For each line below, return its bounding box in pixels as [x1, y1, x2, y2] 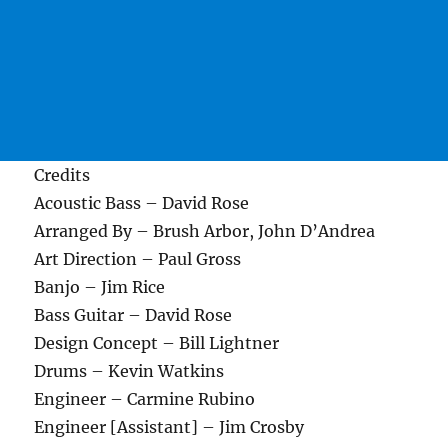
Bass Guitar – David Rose [34, 305, 233, 326]
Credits [34, 165, 91, 186]
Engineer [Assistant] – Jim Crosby [34, 417, 305, 438]
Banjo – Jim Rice [34, 277, 166, 298]
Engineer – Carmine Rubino [34, 389, 256, 410]
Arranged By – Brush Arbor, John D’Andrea [34, 221, 376, 242]
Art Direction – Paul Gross [34, 249, 242, 270]
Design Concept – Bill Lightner [34, 333, 280, 354]
